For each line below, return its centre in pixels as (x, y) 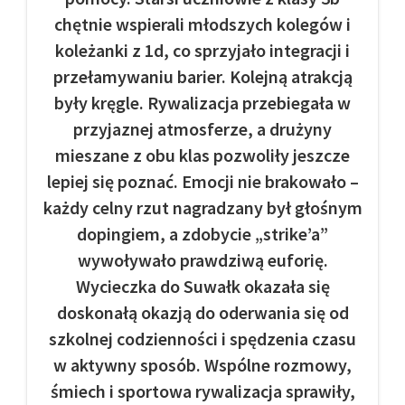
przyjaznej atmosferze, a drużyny (202, 128)
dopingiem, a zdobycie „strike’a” (202, 233)
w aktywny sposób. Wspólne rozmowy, (202, 364)
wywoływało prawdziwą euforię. (202, 259)
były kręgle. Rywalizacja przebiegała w (202, 102)
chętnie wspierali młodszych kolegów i (202, 24)
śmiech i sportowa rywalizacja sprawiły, (202, 391)
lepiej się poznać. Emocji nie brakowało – (202, 181)
